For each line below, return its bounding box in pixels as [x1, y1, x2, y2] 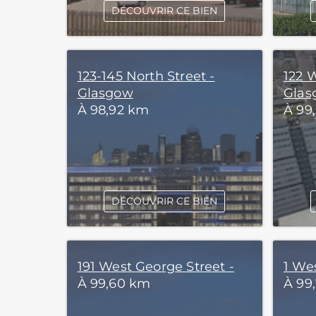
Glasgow [77, 85, 133, 101]
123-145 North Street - [77, 68, 215, 84]
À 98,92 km [77, 102, 150, 118]
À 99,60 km [77, 276, 151, 291]
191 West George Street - [77, 259, 234, 274]
